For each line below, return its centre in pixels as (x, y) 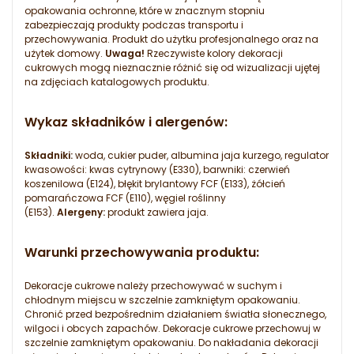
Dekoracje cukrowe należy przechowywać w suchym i (153, 286)
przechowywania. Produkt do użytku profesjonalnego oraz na (171, 40)
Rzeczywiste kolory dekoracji (214, 54)
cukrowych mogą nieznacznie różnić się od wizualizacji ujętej (172, 68)
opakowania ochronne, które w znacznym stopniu (145, 11)
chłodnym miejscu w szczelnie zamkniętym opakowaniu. (162, 300)
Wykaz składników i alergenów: (126, 122)
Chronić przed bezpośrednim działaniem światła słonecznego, (175, 314)
